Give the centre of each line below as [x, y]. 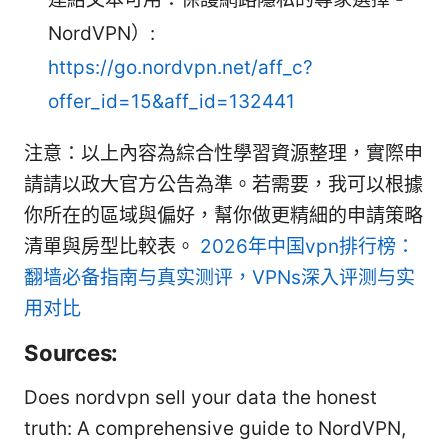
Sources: [71, 353]
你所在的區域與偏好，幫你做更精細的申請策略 [223, 216]
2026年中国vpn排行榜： [307, 247]
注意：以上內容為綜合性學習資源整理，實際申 [223, 154]
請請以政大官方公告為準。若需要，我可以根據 [223, 185]
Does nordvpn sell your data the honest [200, 398]
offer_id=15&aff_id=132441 [171, 102]
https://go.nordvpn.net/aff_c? [180, 68]
